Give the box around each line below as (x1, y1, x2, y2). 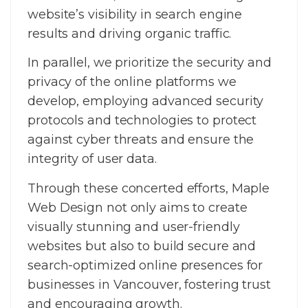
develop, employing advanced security (27, 93, 264, 109)
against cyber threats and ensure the (27, 132, 254, 148)
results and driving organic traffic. (27, 25, 232, 41)
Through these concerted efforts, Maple (27, 180, 270, 196)
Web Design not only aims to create (27, 199, 247, 215)
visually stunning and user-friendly (27, 219, 240, 234)
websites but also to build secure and (27, 238, 256, 254)
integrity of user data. (27, 151, 157, 167)
